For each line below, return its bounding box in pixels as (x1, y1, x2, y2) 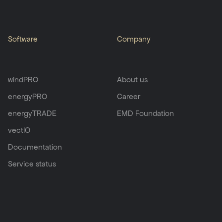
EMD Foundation (117, 108, 174, 118)
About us (117, 75, 148, 84)
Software (8, 34, 38, 44)
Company (117, 34, 151, 44)
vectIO (8, 125, 30, 135)
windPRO (8, 75, 38, 84)
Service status (8, 159, 56, 168)
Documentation (8, 142, 62, 152)
